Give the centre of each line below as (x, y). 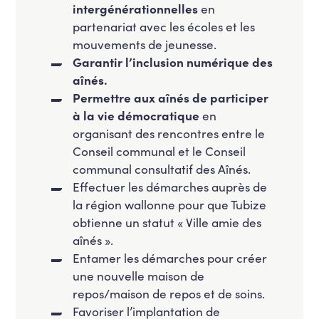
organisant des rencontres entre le (169, 133)
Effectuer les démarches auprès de (170, 186)
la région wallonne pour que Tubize (170, 204)
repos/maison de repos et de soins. (169, 293)
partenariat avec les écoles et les (164, 26)
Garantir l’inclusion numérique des (173, 62)
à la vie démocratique (136, 115)
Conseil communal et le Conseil (159, 151)
